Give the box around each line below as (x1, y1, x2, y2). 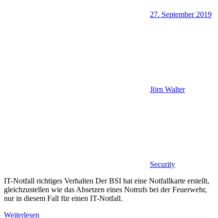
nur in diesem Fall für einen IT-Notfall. (4, 194, 123, 203)
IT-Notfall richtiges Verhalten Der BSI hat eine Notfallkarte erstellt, (4, 177, 209, 185)
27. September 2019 (150, 10, 212, 19)
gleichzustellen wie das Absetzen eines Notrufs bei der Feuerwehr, (4, 185, 207, 194)
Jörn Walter (150, 85, 185, 94)
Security (150, 160, 175, 169)
